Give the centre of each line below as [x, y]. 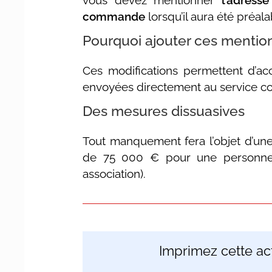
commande [114, 16]
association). [114, 174]
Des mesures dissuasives [164, 111]
